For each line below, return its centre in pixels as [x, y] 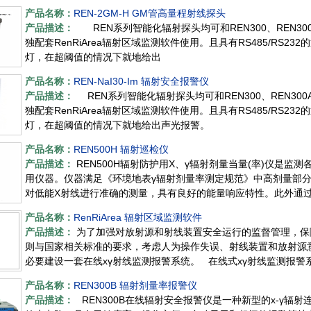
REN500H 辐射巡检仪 [121, 150]
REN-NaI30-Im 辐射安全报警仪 [141, 82]
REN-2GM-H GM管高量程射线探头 [150, 14]
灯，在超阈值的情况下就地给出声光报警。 [119, 125]
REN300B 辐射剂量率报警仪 [135, 286]
